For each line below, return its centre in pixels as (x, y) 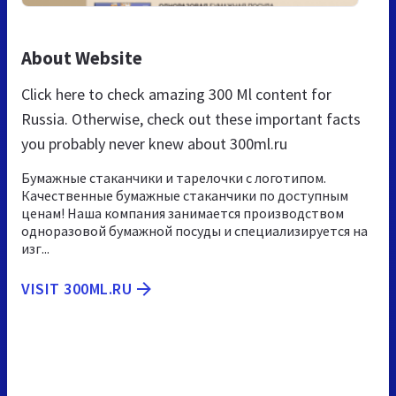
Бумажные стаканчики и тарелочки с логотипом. (174, 177)
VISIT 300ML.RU (76, 288)
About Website (82, 57)
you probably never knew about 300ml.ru (154, 143)
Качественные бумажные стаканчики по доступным (185, 195)
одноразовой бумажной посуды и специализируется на (194, 230)
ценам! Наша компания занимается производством (183, 213)
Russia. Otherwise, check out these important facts (191, 118)
